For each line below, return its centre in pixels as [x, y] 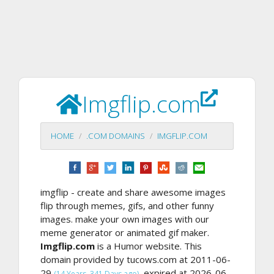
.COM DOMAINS [116, 136]
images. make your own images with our [125, 219]
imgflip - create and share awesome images [133, 192]
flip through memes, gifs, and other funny [127, 205]
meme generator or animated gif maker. [125, 232]
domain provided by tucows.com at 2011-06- [135, 259]
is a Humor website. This [148, 246]
